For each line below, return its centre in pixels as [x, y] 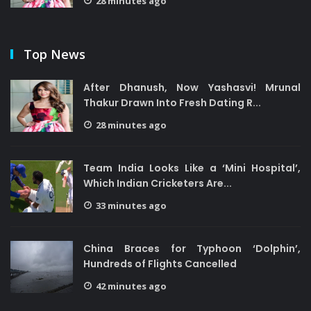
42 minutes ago [131, 286]
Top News [54, 54]
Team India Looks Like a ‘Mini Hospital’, [192, 168]
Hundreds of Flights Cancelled [160, 264]
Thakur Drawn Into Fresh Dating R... [172, 103]
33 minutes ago [131, 205]
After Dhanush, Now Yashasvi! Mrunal [192, 87]
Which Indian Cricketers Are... [158, 183]
